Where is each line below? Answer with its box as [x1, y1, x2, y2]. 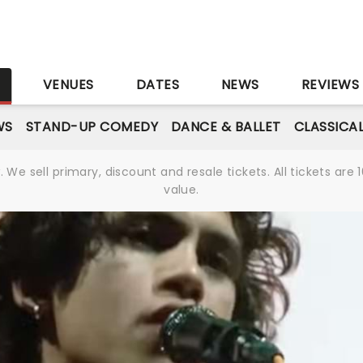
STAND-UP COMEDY [25, 117, 158, 136]
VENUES [42, 75, 94, 94]
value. [164, 181, 199, 198]
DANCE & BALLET [170, 117, 281, 136]
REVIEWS [301, 75, 360, 94]
